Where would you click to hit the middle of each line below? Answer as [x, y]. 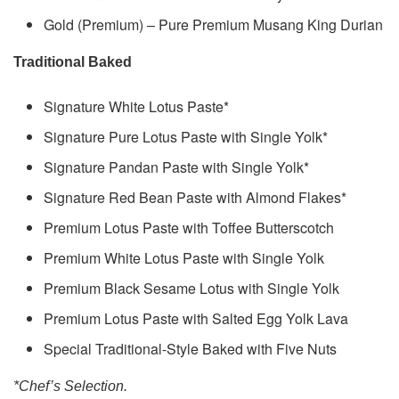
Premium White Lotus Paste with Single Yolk [184, 258]
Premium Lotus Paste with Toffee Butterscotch [189, 228]
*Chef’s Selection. [70, 387]
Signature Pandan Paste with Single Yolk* [177, 167]
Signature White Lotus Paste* [137, 107]
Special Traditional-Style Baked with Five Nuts [191, 349]
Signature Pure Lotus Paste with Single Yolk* [186, 137]
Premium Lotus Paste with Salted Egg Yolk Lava [196, 319]
